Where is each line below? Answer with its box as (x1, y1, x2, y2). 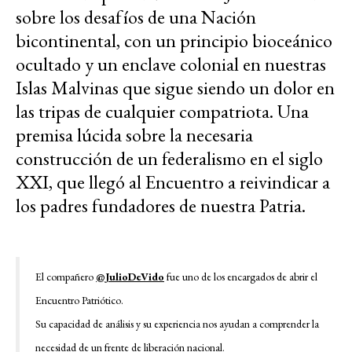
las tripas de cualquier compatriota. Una (16, 99, 309, 124)
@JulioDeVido (96, 269, 164, 284)
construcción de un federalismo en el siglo (16, 146, 323, 171)
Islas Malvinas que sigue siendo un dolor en (16, 75, 335, 101)
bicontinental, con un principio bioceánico (16, 28, 332, 53)
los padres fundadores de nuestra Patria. (16, 193, 306, 218)
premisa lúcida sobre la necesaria (16, 123, 253, 148)
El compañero (35, 269, 96, 284)
